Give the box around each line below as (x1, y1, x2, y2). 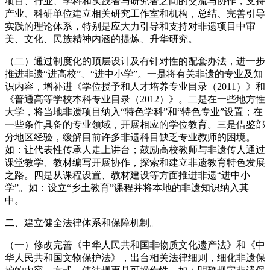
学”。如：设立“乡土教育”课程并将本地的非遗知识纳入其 (5, 182, 249, 193)
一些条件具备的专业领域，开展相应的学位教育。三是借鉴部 (5, 119, 265, 130)
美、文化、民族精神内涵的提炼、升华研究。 (5, 33, 198, 44)
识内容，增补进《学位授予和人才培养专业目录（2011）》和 (5, 81, 265, 92)
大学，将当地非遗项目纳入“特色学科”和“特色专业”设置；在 (5, 106, 263, 117)
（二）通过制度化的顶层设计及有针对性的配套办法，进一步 (5, 55, 265, 66)
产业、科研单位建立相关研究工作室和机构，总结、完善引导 (5, 8, 265, 19)
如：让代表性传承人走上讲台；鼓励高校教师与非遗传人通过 (5, 144, 265, 155)
